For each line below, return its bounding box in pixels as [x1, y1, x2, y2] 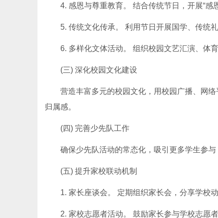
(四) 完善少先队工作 [60, 124, 129, 132]
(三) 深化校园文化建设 [60, 66, 137, 74]
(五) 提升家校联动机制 [60, 167, 137, 175]
